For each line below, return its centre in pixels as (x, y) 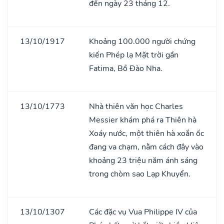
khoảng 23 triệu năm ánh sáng (143, 160)
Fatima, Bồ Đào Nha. (126, 68)
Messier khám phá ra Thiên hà (143, 120)
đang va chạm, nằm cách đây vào (146, 147)
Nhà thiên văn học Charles (136, 106)
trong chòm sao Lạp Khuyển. (140, 174)
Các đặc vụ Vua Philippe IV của (143, 212)
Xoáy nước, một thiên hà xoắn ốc (146, 133)
